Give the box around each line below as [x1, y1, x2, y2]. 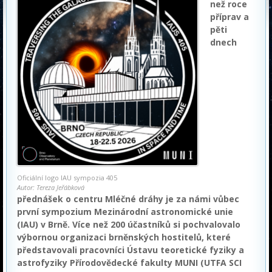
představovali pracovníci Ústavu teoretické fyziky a [17, 244, 244, 256]
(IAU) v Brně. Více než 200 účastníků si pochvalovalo [17, 219, 240, 230]
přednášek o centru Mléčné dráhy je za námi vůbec [17, 193, 239, 205]
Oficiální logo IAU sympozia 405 [17, 173, 117, 182]
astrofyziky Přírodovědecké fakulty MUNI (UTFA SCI [17, 257, 242, 268]
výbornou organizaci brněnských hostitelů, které [17, 231, 231, 243]
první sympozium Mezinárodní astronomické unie [17, 206, 233, 217]
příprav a [210, 11, 249, 22]
